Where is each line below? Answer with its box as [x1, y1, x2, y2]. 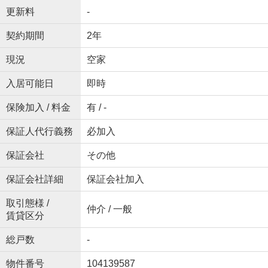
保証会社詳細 [5, 174, 63, 185]
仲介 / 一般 [86, 204, 132, 215]
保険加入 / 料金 [5, 102, 71, 113]
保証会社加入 [86, 174, 144, 185]
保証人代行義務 [5, 126, 73, 137]
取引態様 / [5, 198, 49, 209]
